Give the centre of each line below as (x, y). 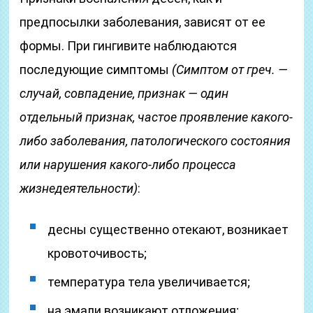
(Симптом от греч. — (230, 70)
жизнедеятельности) (79, 188)
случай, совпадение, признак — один (124, 93)
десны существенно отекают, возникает (168, 230)
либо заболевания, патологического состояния (155, 141)
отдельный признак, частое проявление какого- (156, 117)
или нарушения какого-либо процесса (128, 165)
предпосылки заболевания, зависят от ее (143, 22)
